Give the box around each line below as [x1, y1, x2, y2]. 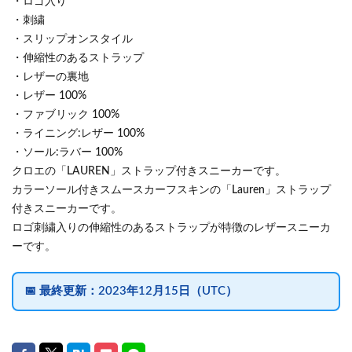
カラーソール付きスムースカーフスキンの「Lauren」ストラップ [12, 185, 331, 196]
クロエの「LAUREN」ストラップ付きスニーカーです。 [12, 166, 286, 177]
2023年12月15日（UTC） [98, 285, 237, 297]
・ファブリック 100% [12, 109, 119, 120]
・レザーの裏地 [12, 71, 89, 82]
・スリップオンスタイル [12, 34, 133, 45]
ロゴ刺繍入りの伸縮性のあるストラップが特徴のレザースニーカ [12, 222, 331, 233]
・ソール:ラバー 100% [12, 147, 123, 158]
